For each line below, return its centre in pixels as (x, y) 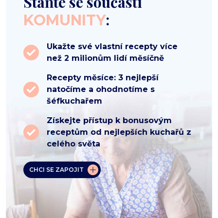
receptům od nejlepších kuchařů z (119, 132)
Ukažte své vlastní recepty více (112, 46)
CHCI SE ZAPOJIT (56, 169)
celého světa (73, 144)
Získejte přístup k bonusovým (109, 120)
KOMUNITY (64, 20)
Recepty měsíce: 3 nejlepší (103, 77)
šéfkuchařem (74, 101)
